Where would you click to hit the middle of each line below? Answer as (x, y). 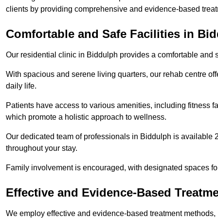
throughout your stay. (42, 148)
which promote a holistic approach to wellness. (86, 117)
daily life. (21, 86)
